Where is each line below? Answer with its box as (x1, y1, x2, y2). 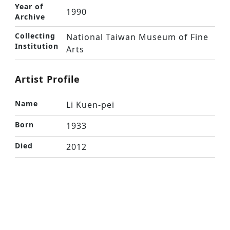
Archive (15, 12, 45, 22)
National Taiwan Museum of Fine (66, 31, 208, 43)
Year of (15, 2, 43, 11)
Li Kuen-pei (66, 99, 114, 110)
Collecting (15, 31, 55, 41)
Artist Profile (15, 73, 80, 85)
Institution (15, 41, 59, 51)
